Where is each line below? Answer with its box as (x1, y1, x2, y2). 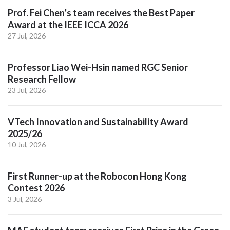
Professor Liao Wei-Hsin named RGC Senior (8, 62, 188, 73)
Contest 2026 (8, 182, 65, 194)
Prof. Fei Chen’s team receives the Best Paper (8, 7, 195, 19)
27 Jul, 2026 (8, 31, 46, 41)
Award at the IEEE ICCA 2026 (8, 19, 128, 31)
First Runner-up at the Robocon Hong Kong (8, 170, 187, 182)
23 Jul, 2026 (8, 86, 46, 95)
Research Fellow (8, 73, 76, 85)
